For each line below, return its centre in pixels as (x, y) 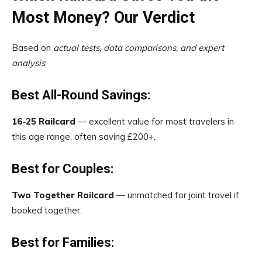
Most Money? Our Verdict (103, 18)
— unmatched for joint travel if (177, 195)
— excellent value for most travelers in (155, 121)
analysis (28, 63)
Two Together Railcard (63, 195)
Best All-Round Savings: (81, 95)
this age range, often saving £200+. (84, 137)
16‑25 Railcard (44, 121)
